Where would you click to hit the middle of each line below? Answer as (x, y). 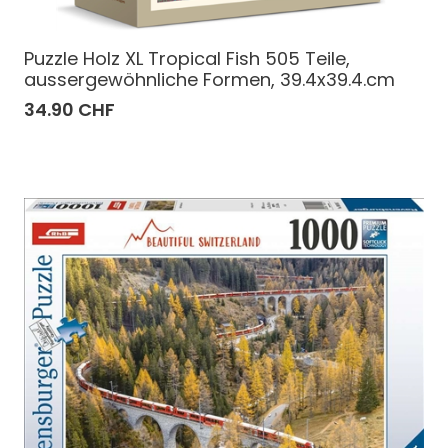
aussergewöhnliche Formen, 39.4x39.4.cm (209, 79)
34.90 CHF (69, 109)
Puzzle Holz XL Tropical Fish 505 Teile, (187, 58)
